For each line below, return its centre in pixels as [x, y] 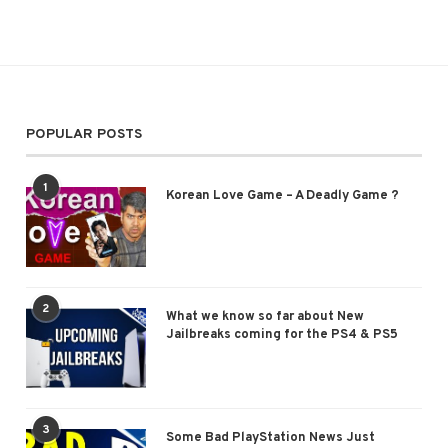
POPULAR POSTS [83, 134]
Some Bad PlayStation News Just [270, 437]
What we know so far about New [264, 316]
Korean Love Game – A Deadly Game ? [282, 195]
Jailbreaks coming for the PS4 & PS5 [281, 334]
